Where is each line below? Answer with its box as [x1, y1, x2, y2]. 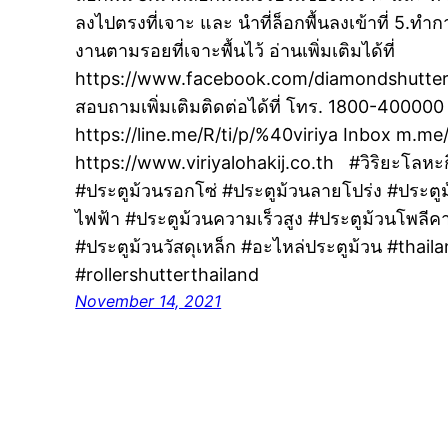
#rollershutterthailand [75, 264, 260, 286]
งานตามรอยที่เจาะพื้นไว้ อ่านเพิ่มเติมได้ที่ [75, 40, 396, 62]
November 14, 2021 [75, 291, 222, 312]
